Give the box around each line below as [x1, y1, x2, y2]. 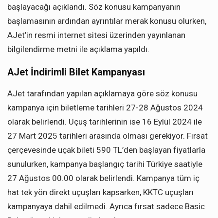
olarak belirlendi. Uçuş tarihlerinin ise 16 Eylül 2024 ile [7, 117, 202, 127]
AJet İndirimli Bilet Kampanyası [7, 67, 145, 78]
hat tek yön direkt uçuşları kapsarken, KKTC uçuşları [7, 187, 194, 198]
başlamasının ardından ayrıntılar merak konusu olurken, [7, 16, 206, 26]
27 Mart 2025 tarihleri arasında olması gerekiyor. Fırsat [7, 131, 208, 141]
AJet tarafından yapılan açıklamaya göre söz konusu [7, 89, 198, 99]
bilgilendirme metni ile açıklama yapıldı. [7, 44, 149, 54]
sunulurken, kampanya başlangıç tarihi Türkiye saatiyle [7, 159, 202, 169]
